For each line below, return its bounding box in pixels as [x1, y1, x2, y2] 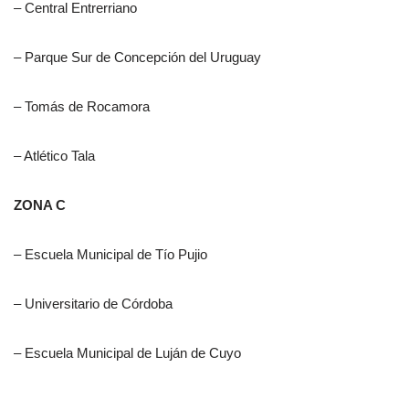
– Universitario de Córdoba [14, 296, 173, 312]
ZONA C [14, 197, 66, 214]
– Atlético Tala [14, 148, 95, 164]
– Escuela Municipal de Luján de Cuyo [14, 345, 241, 362]
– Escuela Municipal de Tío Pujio [14, 246, 207, 263]
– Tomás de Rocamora [14, 99, 150, 115]
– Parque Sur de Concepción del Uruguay [14, 49, 261, 66]
